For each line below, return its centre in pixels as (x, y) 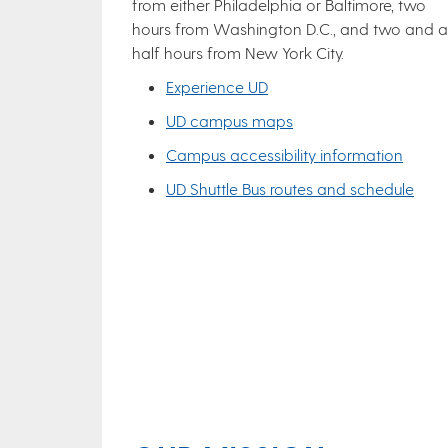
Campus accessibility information (284, 154)
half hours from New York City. (238, 52)
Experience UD (217, 86)
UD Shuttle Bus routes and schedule (290, 188)
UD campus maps (229, 120)
